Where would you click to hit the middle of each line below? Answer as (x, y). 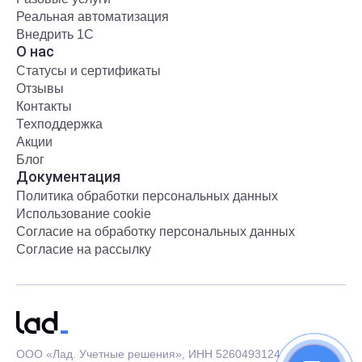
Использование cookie (84, 214)
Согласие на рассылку (84, 250)
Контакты (44, 107)
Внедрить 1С (55, 35)
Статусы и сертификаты (88, 71)
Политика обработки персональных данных (147, 196)
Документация (68, 177)
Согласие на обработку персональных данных (156, 232)
